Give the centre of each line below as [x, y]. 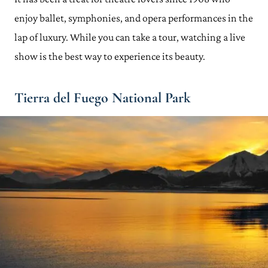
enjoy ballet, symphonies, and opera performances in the [134, 18]
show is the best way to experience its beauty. [110, 56]
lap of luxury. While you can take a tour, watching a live [130, 37]
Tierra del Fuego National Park [103, 98]
